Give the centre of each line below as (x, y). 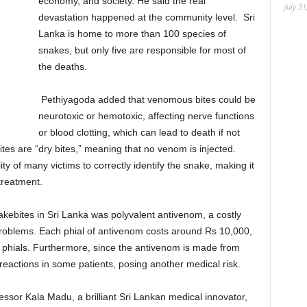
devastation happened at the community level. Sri (146, 17)
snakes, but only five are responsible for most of (142, 50)
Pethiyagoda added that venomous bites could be (147, 99)
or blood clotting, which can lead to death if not (139, 132)
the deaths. (62, 66)
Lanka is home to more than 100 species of (132, 34)
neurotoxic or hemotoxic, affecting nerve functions (146, 116)
